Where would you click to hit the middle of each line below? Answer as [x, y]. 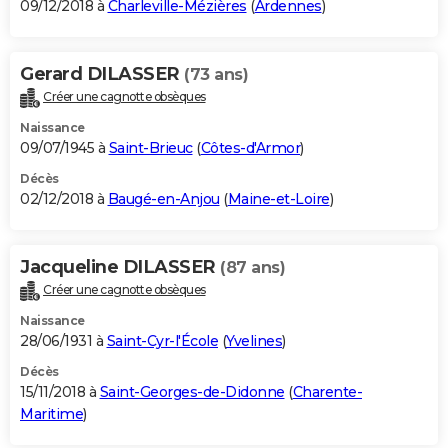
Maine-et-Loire [278, 199]
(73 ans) [216, 75]
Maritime [51, 414]
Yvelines [254, 341]
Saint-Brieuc [150, 148]
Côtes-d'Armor [250, 148]
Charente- [327, 392]
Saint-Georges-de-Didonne [192, 392]
